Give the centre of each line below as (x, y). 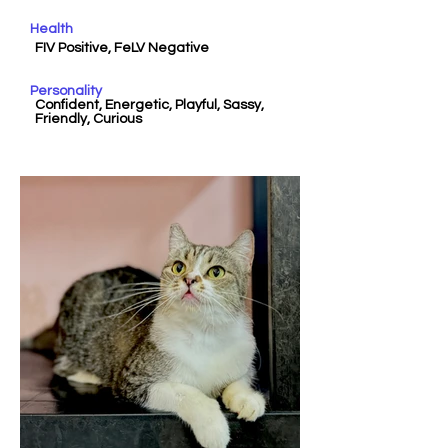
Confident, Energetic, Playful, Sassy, (149, 105)
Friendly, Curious (88, 119)
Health (51, 29)
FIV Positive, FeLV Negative (122, 48)
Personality (66, 91)
